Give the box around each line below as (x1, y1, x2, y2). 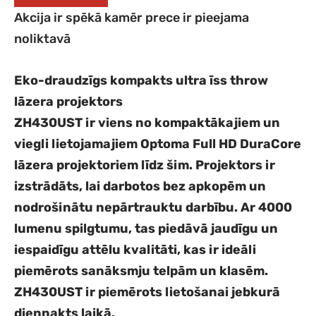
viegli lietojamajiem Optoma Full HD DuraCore (14, 135, 301, 152)
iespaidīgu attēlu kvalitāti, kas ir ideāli (14, 241, 256, 257)
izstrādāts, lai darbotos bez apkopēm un (14, 178, 266, 194)
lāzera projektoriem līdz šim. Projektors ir (14, 157, 275, 173)
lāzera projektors (14, 93, 123, 109)
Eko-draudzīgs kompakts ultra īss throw (14, 72, 268, 88)
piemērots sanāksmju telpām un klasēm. (14, 262, 268, 279)
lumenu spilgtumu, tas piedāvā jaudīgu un (14, 220, 278, 236)
